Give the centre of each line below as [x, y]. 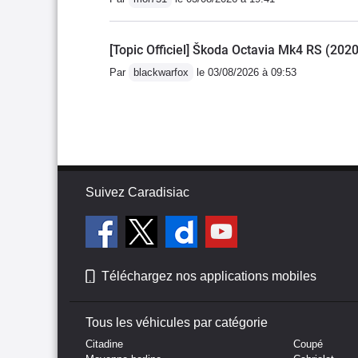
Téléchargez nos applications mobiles [209, 276]
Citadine [104, 344]
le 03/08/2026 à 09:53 [245, 72]
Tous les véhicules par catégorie [177, 322]
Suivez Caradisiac [137, 192]
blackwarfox [161, 72]
